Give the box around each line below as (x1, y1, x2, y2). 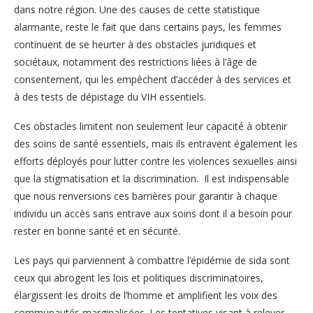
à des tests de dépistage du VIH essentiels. (14, 89, 206, 103)
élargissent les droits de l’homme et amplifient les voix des (14, 288, 277, 302)
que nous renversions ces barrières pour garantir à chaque (14, 189, 277, 203)
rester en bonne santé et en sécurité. (14, 224, 180, 238)
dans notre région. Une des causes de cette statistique (14, 2, 260, 16)
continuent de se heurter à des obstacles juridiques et (14, 37, 256, 51)
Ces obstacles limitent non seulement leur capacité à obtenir (14, 119, 287, 133)
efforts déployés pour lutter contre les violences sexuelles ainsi (14, 154, 297, 168)
